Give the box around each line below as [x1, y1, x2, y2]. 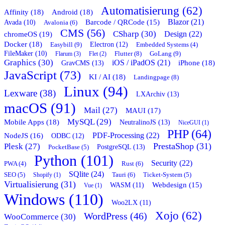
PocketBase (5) [48, 144, 89, 151]
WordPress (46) [84, 210, 147, 222]
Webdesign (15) [152, 181, 202, 189]
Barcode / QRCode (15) [85, 18, 160, 27]
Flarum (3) [55, 50, 81, 58]
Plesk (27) [4, 142, 40, 152]
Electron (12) [90, 41, 128, 49]
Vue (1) [84, 182, 102, 189]
